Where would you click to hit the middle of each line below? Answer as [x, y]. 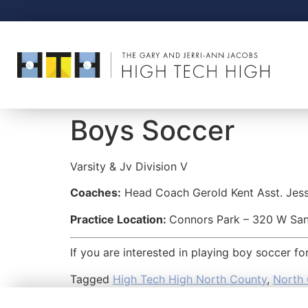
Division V [162, 166]
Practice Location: [120, 219]
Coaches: [96, 193]
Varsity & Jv [101, 166]
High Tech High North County [190, 279]
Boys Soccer [152, 130]
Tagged [91, 279]
